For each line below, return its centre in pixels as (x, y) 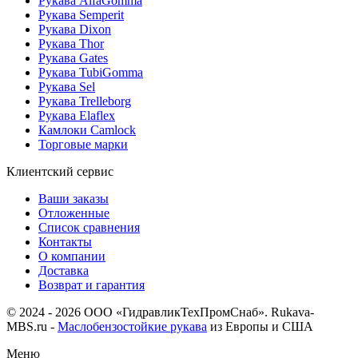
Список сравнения (89, 228)
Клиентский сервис (60, 172)
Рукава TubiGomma (91, 73)
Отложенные (74, 213)
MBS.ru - (32, 327)
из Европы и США (260, 327)
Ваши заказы (74, 199)
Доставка (64, 271)
